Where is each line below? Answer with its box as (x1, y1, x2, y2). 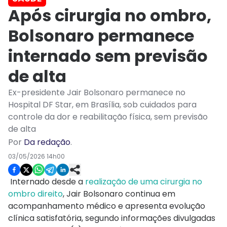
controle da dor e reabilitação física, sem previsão (8, 111, 208, 123)
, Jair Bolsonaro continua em (63, 188, 175, 200)
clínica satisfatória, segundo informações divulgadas (8, 212, 215, 224)
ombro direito (8, 188, 63, 200)
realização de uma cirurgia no (85, 176, 202, 188)
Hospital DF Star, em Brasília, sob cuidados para (8, 99, 197, 111)
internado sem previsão (8, 45, 208, 68)
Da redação (24, 136, 70, 148)
